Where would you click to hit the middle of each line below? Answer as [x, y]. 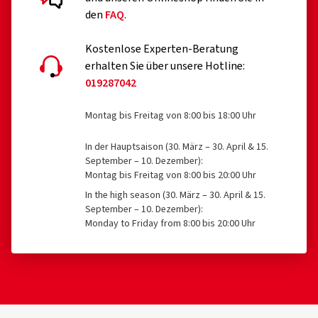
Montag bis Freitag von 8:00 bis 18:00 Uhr [171, 116]
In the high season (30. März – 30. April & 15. [175, 195]
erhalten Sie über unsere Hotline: [165, 66]
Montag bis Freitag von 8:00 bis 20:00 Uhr [171, 175]
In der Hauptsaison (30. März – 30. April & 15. [177, 147]
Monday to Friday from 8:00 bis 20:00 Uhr [170, 224]
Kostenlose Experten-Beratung [162, 49]
